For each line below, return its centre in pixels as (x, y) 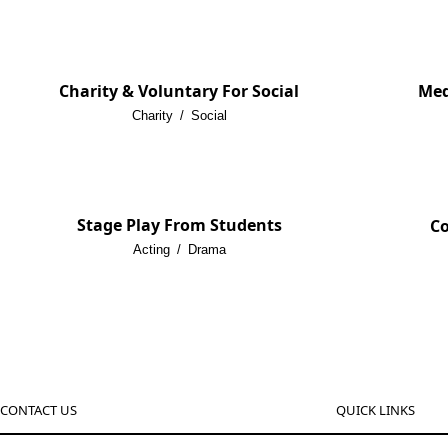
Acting (151, 250)
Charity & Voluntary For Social (179, 91)
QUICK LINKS (375, 410)
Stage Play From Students (179, 225)
